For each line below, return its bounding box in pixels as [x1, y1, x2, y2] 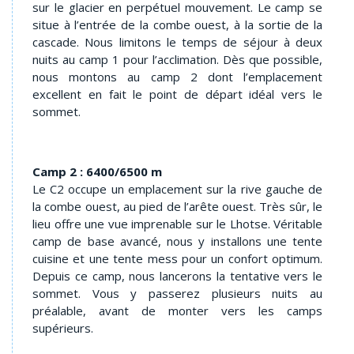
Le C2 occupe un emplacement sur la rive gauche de [32, 180, 322, 197]
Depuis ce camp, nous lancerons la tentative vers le [32, 267, 322, 284]
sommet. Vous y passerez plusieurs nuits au [32, 284, 322, 301]
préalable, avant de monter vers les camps [32, 302, 322, 318]
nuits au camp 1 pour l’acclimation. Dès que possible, [32, 51, 322, 67]
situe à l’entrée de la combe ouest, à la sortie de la [32, 16, 322, 32]
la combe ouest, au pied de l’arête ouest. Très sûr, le [32, 198, 322, 214]
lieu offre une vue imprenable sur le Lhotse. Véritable [32, 215, 322, 232]
